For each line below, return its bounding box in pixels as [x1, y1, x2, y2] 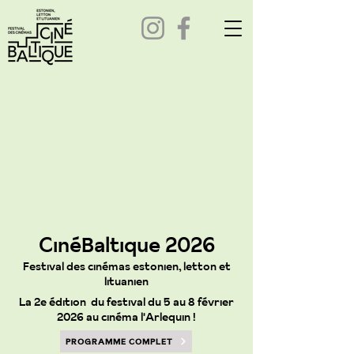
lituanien [104, 273, 149, 289]
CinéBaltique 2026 [38, 230, 215, 259]
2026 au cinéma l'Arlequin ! [57, 309, 196, 325]
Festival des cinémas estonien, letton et [22, 258, 231, 274]
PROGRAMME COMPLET [65, 336, 173, 347]
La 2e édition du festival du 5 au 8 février [19, 294, 234, 310]
